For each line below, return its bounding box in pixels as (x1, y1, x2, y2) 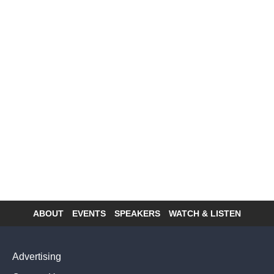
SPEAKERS (114, 209, 160, 218)
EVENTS (72, 209, 106, 218)
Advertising (12, 251, 61, 262)
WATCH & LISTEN (169, 209, 241, 218)
